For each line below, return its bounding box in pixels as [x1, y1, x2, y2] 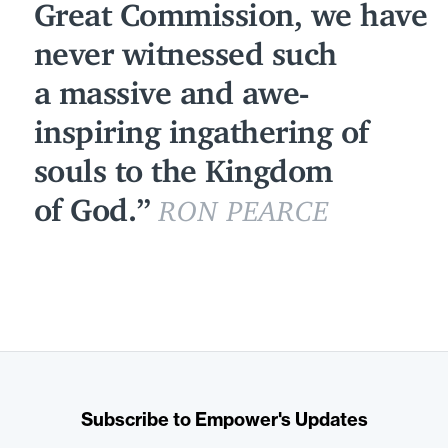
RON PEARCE [159, 193, 330, 215]
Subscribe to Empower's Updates [80, 408, 368, 432]
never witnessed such [33, 34, 337, 59]
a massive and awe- [33, 73, 309, 98]
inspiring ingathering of [33, 112, 369, 137]
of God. [33, 190, 137, 215]
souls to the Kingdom [33, 151, 333, 176]
